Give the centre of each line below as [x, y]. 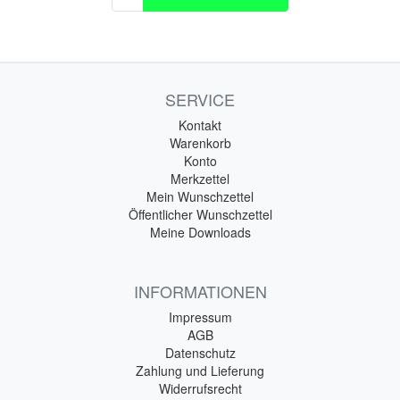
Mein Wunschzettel [200, 196]
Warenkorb [200, 142]
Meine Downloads [200, 232]
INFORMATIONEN [200, 291]
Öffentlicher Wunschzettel [200, 214]
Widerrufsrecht [200, 388]
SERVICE [200, 99]
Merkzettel [200, 178]
